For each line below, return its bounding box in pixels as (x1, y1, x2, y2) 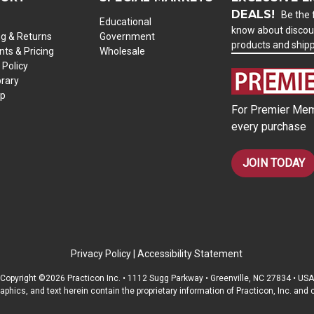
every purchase (231, 119, 307, 133)
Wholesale (99, 45, 145, 57)
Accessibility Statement (137, 247, 243, 259)
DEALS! (231, 7, 279, 21)
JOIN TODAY (243, 156, 306, 170)
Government (99, 30, 155, 42)
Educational (99, 15, 151, 27)
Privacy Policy (71, 247, 132, 259)
